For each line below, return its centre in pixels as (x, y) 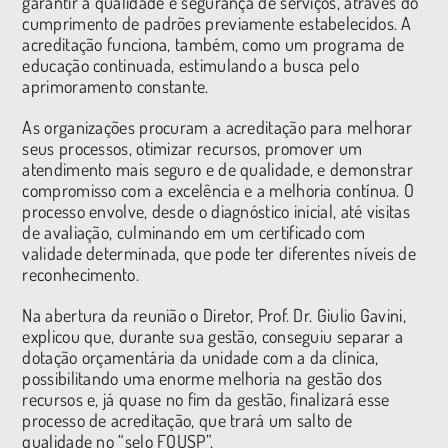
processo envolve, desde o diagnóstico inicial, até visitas (216, 210)
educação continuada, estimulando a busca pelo (190, 64)
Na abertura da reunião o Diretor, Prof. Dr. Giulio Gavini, (214, 314)
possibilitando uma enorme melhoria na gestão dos (202, 377)
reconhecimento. (83, 273)
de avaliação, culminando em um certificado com (194, 231)
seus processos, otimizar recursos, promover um (192, 147)
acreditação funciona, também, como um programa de (213, 43)
